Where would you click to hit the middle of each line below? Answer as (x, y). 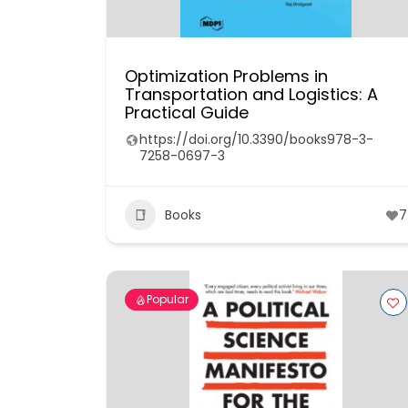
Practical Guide (187, 112)
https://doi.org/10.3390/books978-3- (256, 139)
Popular (168, 299)
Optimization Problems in (226, 76)
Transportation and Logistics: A (251, 94)
